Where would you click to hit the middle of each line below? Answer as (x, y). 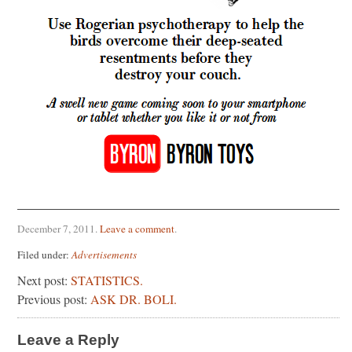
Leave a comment (137, 229)
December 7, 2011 (56, 229)
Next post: (44, 280)
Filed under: (44, 254)
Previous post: (54, 299)
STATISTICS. (107, 280)
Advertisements (104, 254)
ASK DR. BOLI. (134, 299)
